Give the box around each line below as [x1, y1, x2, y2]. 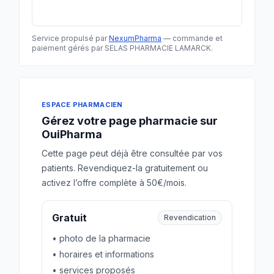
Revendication [164, 213, 216, 222]
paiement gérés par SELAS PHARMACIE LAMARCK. [32, 43, 213, 53]
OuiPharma [42, 128, 102, 141]
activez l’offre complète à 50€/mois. [42, 177, 187, 188]
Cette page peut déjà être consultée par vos [42, 148, 223, 158]
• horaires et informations [52, 249, 154, 259]
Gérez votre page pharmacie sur [42, 114, 218, 127]
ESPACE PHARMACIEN [42, 100, 123, 109]
